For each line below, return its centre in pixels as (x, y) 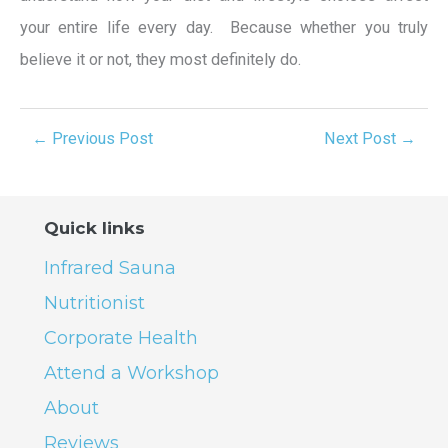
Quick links (94, 228)
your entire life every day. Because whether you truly (224, 27)
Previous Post (100, 139)
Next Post (362, 139)
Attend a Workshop (131, 373)
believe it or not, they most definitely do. (164, 59)
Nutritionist (94, 303)
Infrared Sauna (110, 268)
